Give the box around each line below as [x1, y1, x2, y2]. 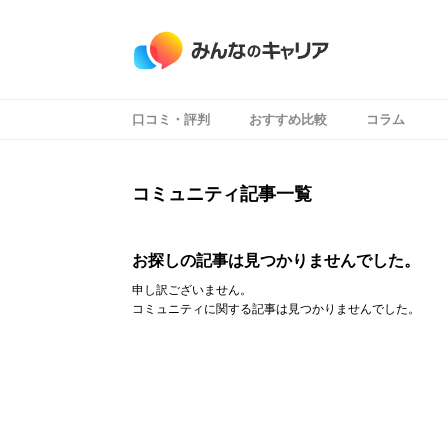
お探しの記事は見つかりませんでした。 [132, 252, 420, 269]
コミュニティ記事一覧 [132, 184, 312, 204]
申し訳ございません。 [132, 283, 252, 297]
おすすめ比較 [249, 112, 327, 127]
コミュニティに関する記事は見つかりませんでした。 [132, 302, 420, 316]
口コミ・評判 [132, 112, 210, 127]
